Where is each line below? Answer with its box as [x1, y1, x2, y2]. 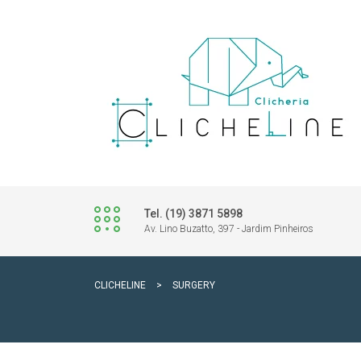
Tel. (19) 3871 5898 [144, 207, 243, 220]
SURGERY [172, 280, 215, 291]
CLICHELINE [94, 280, 146, 291]
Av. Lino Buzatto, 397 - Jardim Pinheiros [144, 223, 313, 234]
